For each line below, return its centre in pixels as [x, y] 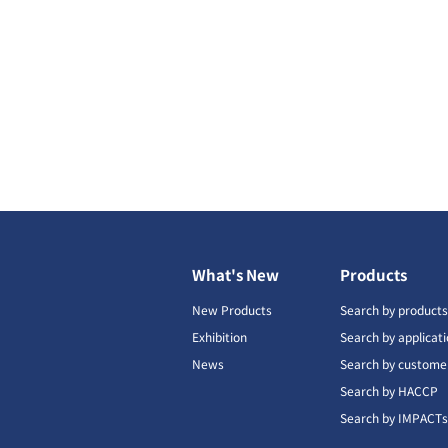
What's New [235, 274]
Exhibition [219, 336]
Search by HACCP [389, 390]
